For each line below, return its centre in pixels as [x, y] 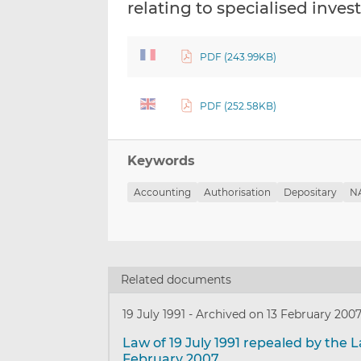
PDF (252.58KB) [238, 106]
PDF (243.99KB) [238, 57]
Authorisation [238, 193]
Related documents [176, 279]
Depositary [311, 193]
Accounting [163, 193]
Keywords [162, 161]
